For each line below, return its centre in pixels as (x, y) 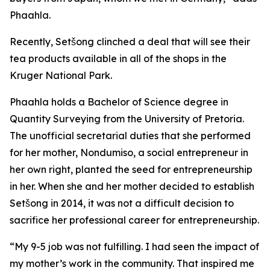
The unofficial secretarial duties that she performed (130, 136)
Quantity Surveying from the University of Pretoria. (127, 119)
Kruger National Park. (61, 75)
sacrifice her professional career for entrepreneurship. (134, 220)
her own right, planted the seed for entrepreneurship (131, 169)
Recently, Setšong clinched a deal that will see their (130, 42)
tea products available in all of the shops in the (118, 58)
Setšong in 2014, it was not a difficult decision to (122, 203)
